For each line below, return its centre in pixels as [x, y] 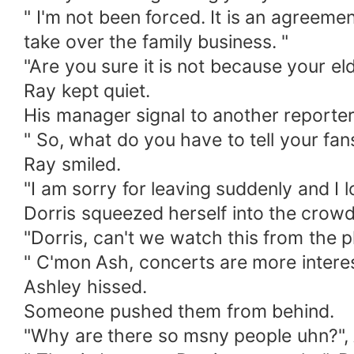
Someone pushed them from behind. [179, 312]
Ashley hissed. [85, 287]
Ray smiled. [72, 165]
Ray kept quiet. [87, 91]
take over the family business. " [156, 42]
